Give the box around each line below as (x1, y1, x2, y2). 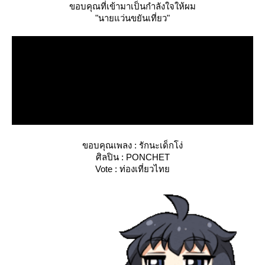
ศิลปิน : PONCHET (95, 152, 170, 162)
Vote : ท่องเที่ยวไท (95, 164, 170, 174)
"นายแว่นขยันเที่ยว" (95, 13, 170, 23)
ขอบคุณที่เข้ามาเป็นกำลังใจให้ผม (69, 1, 196, 11)
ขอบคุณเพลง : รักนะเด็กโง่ (82, 140, 183, 150)
